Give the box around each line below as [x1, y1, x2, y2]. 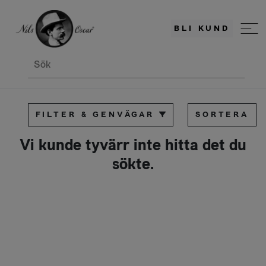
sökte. [112, 153, 154, 175]
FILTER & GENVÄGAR [35, 109, 154, 121]
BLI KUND [174, 23, 230, 34]
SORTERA [195, 109, 249, 121]
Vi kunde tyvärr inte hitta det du [20, 134, 246, 156]
